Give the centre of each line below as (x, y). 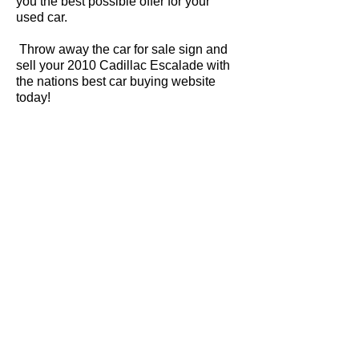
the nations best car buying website (116, 81)
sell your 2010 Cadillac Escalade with (123, 65)
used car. (42, 17)
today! (33, 97)
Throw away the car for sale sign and (122, 49)
